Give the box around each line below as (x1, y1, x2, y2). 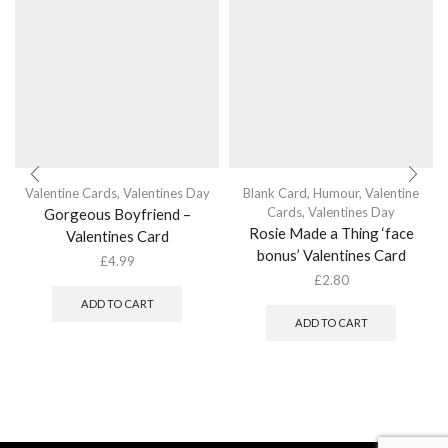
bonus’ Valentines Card (256, 245, 406, 264)
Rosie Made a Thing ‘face (248, 223, 414, 242)
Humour (313, 184, 359, 201)
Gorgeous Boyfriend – (43, 204, 191, 223)
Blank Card (243, 184, 307, 201)
